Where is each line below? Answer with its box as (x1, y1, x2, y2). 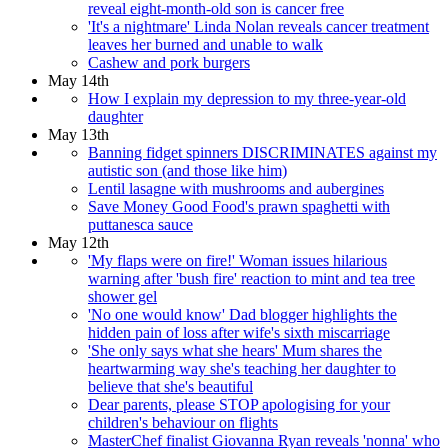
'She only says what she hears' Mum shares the (88, 342, 382, 360)
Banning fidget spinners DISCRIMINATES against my (88, 144, 437, 162)
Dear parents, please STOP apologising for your (88, 396, 390, 414)
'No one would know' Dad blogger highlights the (88, 306, 397, 324)
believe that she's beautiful (88, 378, 253, 396)
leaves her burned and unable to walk (88, 36, 323, 54)
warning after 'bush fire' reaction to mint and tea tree (88, 270, 415, 288)
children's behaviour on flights (88, 414, 278, 432)
